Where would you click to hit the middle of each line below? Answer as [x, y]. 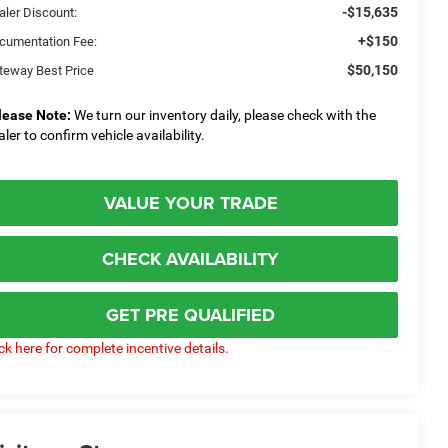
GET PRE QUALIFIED [190, 314]
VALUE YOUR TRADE [190, 202]
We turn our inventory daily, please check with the [224, 114]
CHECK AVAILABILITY [190, 258]
